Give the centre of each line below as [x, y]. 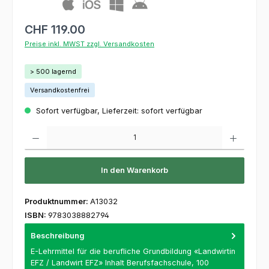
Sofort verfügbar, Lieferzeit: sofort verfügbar [118, 110]
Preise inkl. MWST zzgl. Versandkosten [89, 44]
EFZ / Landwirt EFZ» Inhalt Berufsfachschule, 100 [120, 263]
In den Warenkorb [134, 171]
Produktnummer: [57, 201]
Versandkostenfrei [60, 90]
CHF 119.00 [55, 29]
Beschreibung [58, 235]
